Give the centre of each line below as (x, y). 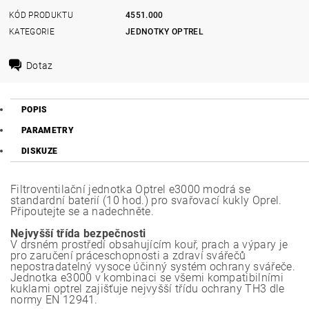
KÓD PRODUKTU (41, 15)
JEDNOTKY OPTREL (165, 31)
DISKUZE (40, 151)
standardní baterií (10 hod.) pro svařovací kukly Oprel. (146, 200)
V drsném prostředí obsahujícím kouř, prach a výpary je (149, 245)
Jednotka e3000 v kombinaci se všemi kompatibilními (147, 278)
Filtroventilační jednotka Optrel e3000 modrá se (131, 189)
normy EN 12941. (54, 300)
